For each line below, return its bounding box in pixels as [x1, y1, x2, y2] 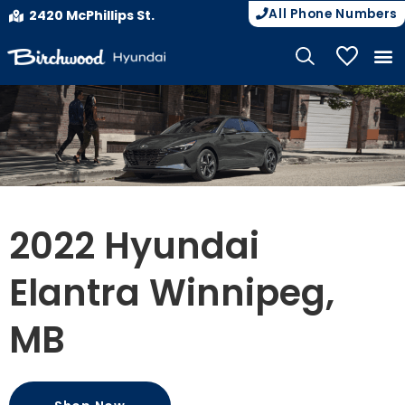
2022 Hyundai [9, 221, 259, 271]
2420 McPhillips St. [28, 6, 155, 24]
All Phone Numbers [268, 5, 398, 23]
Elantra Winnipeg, [9, 268, 334, 318]
